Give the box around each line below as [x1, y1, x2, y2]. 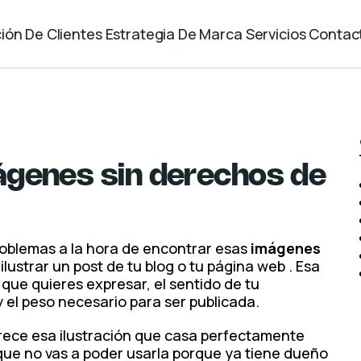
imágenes [247, 239, 322, 258]
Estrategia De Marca [105, 24, 243, 44]
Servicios [245, 24, 306, 44]
